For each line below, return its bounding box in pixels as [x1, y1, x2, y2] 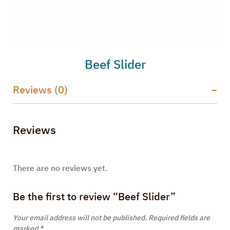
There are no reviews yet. [13, 162, 108, 175]
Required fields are [148, 213, 210, 223]
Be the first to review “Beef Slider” [13, 189, 176, 204]
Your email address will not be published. [13, 213, 147, 223]
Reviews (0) [13, 82, 68, 98]
